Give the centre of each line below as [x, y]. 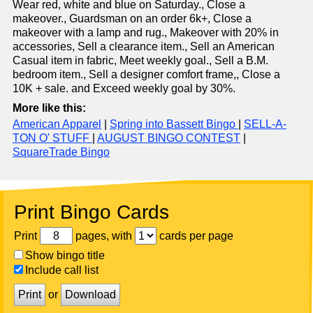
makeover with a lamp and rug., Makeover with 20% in [146, 33]
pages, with [104, 235]
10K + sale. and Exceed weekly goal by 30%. [124, 89]
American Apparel [57, 124]
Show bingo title [65, 256]
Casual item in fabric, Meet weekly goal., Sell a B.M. [140, 61]
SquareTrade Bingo [61, 152]
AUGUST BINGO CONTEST [169, 138]
